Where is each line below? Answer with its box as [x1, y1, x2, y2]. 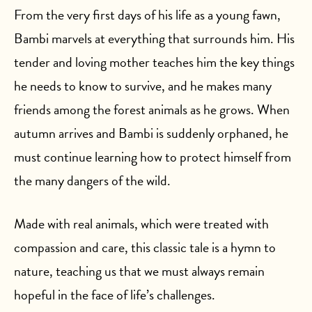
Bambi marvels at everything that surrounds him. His [14, 28, 295, 49]
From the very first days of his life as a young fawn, [14, 4, 281, 25]
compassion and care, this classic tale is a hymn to [14, 237, 276, 258]
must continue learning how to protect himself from [14, 146, 291, 167]
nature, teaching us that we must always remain [14, 260, 265, 281]
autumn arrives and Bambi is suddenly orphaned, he [14, 123, 288, 143]
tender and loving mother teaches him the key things [14, 52, 295, 72]
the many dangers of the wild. [14, 170, 171, 191]
